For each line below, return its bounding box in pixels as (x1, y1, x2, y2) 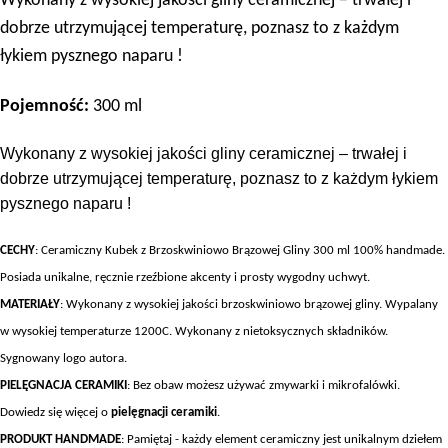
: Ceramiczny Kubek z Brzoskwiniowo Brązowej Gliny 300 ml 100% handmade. (35, 244, 445, 257)
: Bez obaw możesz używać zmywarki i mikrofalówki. (127, 379, 400, 392)
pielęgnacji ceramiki (111, 406, 217, 419)
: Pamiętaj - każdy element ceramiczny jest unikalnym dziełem (121, 433, 442, 446)
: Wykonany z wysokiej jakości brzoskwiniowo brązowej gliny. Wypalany (60, 298, 438, 311)
